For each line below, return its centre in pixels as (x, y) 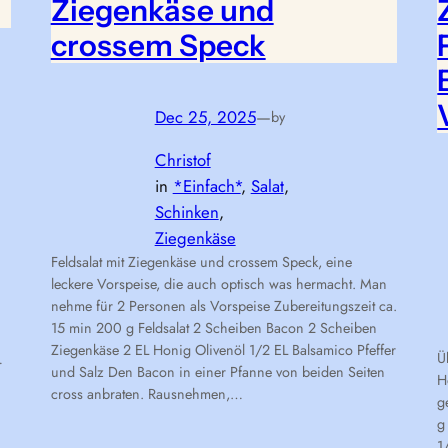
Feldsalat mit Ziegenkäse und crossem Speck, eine (201, 262)
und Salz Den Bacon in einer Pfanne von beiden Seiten (217, 372)
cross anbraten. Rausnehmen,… (146, 394)
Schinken (186, 212)
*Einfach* (206, 186)
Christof (182, 160)
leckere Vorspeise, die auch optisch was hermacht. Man (218, 284)
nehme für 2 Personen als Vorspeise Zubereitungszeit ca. (223, 306)
